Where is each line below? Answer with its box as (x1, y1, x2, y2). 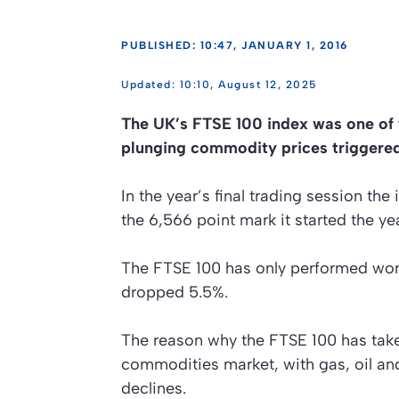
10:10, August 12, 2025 (179, 77, 317, 91)
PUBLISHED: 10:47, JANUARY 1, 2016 (121, 38, 348, 52)
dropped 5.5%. (121, 281, 228, 302)
